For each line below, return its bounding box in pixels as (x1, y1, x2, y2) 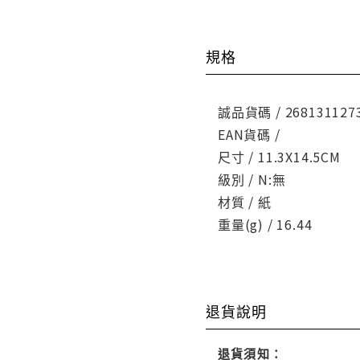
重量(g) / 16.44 (218, 215, 313, 235)
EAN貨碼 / (218, 125, 280, 145)
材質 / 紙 (218, 192, 272, 212)
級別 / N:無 (218, 170, 286, 190)
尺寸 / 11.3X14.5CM (218, 147, 341, 167)
